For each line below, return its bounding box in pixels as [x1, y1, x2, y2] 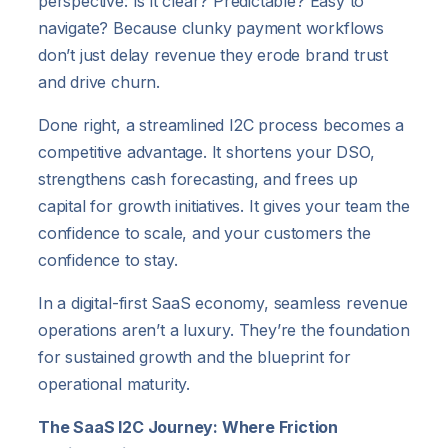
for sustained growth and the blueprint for [38, 346, 351, 367]
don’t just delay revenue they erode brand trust [38, 44, 388, 65]
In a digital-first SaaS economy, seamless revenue [38, 292, 408, 313]
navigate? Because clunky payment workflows [38, 17, 384, 38]
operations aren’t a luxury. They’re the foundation [38, 319, 410, 340]
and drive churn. [38, 71, 160, 92]
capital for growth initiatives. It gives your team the [38, 195, 410, 216]
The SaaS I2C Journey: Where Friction [38, 416, 339, 437]
